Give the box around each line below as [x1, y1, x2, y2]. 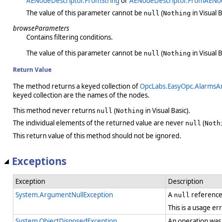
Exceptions [12, 154, 66, 168]
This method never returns [13, 106, 97, 115]
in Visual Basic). [144, 106, 190, 115]
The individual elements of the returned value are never [13, 118, 185, 128]
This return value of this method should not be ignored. [13, 131, 181, 140]
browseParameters [13, 24, 69, 33]
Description [168, 177, 203, 186]
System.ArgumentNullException [15, 190, 113, 200]
